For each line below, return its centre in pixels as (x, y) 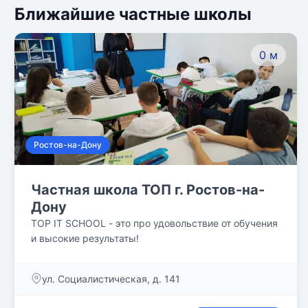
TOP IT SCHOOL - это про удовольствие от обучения (154, 223)
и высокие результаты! (85, 238)
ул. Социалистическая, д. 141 (111, 279)
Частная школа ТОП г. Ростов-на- (148, 190)
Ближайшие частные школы (133, 14)
